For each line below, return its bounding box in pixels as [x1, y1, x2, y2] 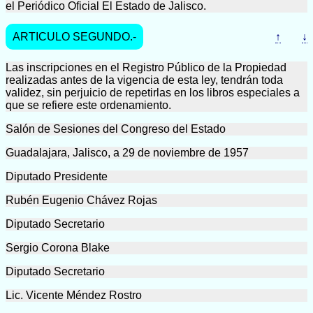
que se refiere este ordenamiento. [6, 99, 171, 111]
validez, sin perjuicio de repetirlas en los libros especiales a [6, 87, 300, 99]
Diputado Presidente [6, 170, 108, 182]
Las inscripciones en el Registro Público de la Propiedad [6, 61, 286, 73]
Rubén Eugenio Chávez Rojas [6, 194, 157, 206]
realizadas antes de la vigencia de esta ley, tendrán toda [6, 74, 283, 86]
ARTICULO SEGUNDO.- [13, 31, 136, 43]
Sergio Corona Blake [6, 242, 110, 254]
